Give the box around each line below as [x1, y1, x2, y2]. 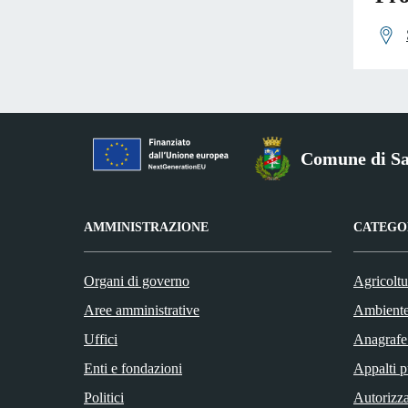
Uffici [84, 331, 117, 347]
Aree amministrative [84, 301, 199, 318]
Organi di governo [84, 272, 189, 289]
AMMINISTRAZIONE [84, 219, 209, 234]
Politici [84, 389, 124, 405]
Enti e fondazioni [84, 360, 182, 376]
